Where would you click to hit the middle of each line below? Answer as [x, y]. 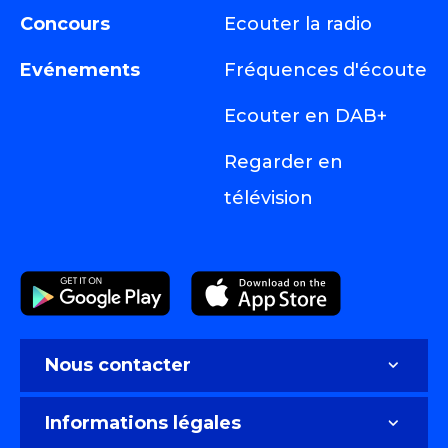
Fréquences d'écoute [325, 69]
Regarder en [283, 161]
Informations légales [143, 423]
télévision [268, 197]
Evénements [80, 69]
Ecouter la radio [298, 23]
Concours [65, 23]
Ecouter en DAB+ [305, 115]
